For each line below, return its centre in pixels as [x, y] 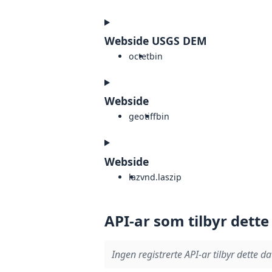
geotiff [142, 117]
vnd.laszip [161, 177]
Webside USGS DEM [156, 41]
